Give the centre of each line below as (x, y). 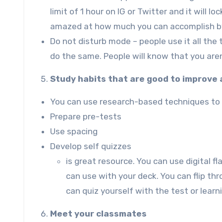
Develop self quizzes (91, 146)
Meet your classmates (98, 213)
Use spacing (74, 131)
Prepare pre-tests (86, 116)
